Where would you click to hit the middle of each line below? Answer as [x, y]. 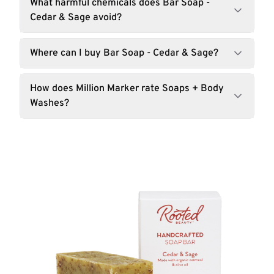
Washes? [50, 103]
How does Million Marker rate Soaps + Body [127, 89]
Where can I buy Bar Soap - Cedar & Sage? [124, 53]
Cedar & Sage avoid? [76, 18]
